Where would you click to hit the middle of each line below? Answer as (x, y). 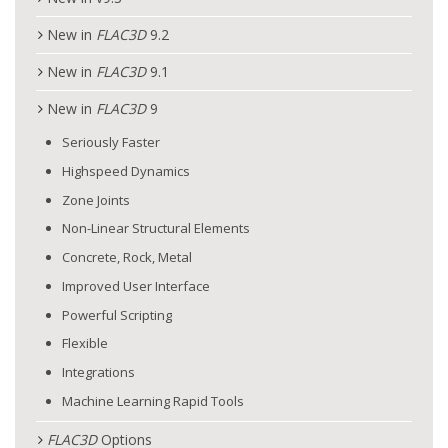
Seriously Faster (111, 142)
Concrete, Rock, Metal (127, 257)
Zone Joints (96, 199)
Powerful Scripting (117, 314)
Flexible (85, 343)
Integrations (98, 372)
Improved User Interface (136, 285)
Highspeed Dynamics (126, 170)
